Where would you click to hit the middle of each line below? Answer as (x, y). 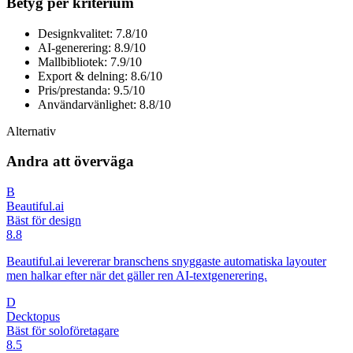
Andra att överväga (70, 162)
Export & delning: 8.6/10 (100, 76)
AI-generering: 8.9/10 (92, 47)
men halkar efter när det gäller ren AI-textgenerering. (137, 276)
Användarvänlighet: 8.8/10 (104, 104)
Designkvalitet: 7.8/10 (93, 33)
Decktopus (33, 317)
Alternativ (31, 131)
